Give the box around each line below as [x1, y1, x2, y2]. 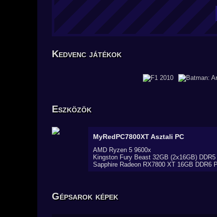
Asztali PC [151, 133, 184, 140]
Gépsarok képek [52, 191, 118, 201]
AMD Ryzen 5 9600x [93, 146, 151, 154]
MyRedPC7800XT [93, 133, 151, 140]
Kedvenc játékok [52, 48, 122, 59]
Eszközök [52, 104, 92, 114]
